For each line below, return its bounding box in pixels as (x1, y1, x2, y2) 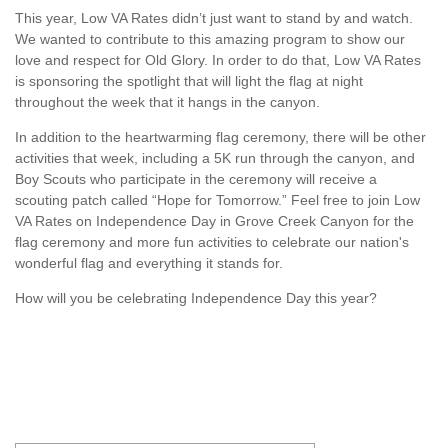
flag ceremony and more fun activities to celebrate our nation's (15, 233, 409, 250)
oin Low (371, 191, 420, 208)
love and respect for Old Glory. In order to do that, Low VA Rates (15, 51, 421, 68)
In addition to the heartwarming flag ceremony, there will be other (15, 128, 426, 145)
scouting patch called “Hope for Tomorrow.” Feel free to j (15, 191, 371, 208)
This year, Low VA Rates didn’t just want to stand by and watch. (15, 9, 413, 26)
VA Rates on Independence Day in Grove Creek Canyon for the (15, 212, 414, 229)
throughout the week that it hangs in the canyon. (15, 93, 320, 110)
